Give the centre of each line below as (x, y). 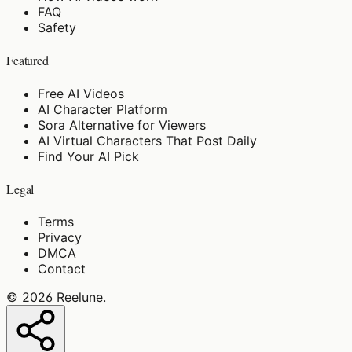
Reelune (80, 297)
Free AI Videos (81, 93)
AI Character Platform (103, 109)
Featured (27, 60)
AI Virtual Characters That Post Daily (147, 140)
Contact (62, 269)
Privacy (60, 238)
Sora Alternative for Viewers (122, 125)
